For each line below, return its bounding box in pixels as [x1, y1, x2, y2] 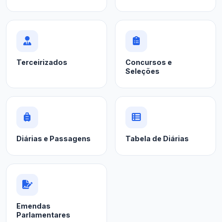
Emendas [16, 202, 51, 211]
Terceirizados [16, 58, 67, 67]
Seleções [125, 67, 160, 76]
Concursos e [125, 58, 172, 67]
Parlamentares [16, 211, 70, 220]
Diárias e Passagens [16, 134, 91, 143]
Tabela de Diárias [125, 134, 189, 143]
